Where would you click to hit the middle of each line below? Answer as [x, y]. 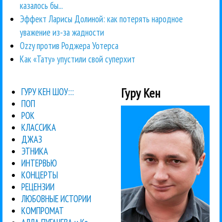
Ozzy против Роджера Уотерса [69, 45]
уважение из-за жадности [62, 32]
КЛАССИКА [39, 127]
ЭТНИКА [35, 151]
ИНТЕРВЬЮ [39, 163]
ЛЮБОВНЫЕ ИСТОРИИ [56, 198]
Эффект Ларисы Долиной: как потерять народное [101, 19]
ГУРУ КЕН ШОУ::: [48, 91]
